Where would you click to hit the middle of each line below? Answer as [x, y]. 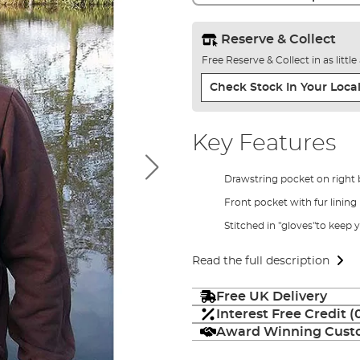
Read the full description [260, 261]
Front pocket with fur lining [290, 202]
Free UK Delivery [271, 296]
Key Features [264, 143]
